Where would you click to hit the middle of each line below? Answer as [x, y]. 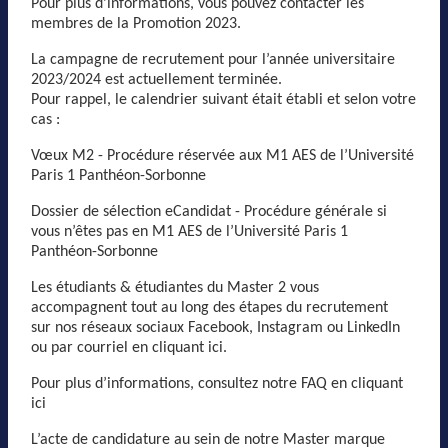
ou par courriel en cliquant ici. [129, 347]
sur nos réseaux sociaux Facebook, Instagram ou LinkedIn [215, 327]
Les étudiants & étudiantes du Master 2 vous [175, 287]
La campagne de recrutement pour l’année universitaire [213, 59]
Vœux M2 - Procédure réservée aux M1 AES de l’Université [222, 155]
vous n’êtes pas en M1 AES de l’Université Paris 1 [189, 231]
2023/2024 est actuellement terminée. [156, 79]
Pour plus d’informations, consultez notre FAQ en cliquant [217, 383]
